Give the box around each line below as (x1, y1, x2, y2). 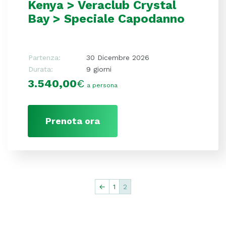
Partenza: (28, 53, 61, 62)
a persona (87, 81, 118, 89)
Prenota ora (45, 115, 100, 126)
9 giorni (86, 65, 111, 73)
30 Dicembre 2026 (86, 53, 149, 62)
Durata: (28, 65, 53, 73)
